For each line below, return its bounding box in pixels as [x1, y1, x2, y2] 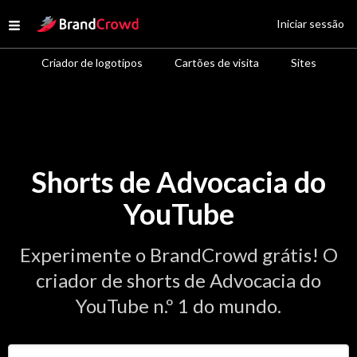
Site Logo [36, 14, 87, 29]
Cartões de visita [174, 56, 259, 69]
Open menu [14, 20, 76, 35]
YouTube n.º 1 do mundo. [76, 294, 281, 317]
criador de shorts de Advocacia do [36, 269, 321, 292]
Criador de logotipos [41, 56, 143, 69]
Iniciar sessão [277, 17, 344, 30]
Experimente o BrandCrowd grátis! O [19, 243, 338, 266]
